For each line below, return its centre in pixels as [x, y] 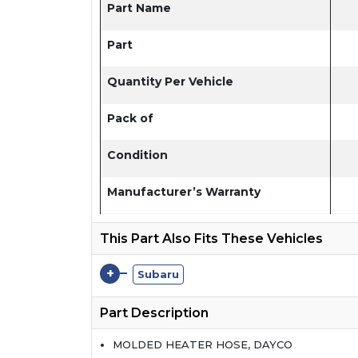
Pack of [130, 118]
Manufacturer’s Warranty [184, 191]
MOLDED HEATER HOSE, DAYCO [203, 344]
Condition [137, 155]
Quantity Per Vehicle [170, 81]
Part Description [154, 312]
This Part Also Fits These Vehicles [211, 238]
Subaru [158, 274]
